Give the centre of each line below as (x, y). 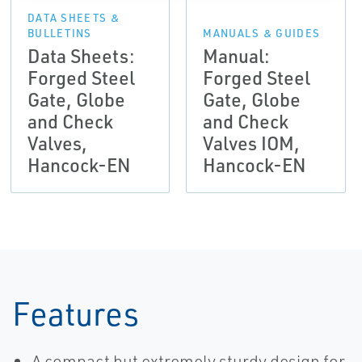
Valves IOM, (252, 143)
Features (76, 313)
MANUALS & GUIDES (262, 33)
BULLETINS (59, 33)
